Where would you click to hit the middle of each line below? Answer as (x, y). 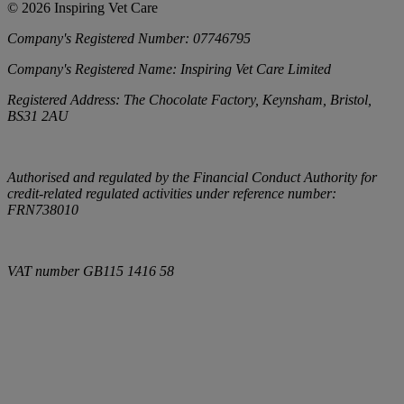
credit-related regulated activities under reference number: (172, 194)
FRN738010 (43, 210)
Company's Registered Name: (94, 69)
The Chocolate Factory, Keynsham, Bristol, (248, 100)
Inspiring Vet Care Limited (256, 69)
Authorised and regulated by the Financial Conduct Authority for (192, 178)
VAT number (45, 271)
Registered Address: (65, 100)
